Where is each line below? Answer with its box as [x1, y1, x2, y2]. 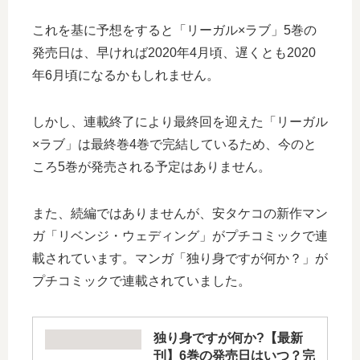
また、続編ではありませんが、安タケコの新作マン [32, 206, 328, 220]
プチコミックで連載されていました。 [32, 273, 251, 288]
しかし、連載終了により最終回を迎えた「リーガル [32, 114, 328, 129]
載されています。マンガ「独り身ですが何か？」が [32, 251, 328, 265]
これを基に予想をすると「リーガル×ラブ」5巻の [32, 22, 317, 37]
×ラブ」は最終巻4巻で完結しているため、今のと [32, 137, 317, 151]
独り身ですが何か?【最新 [153, 330, 303, 345]
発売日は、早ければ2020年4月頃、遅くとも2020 [32, 45, 316, 59]
